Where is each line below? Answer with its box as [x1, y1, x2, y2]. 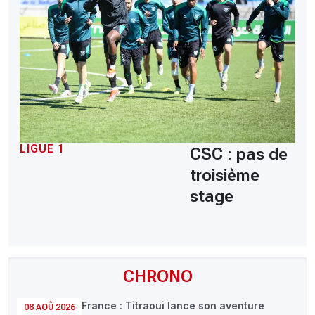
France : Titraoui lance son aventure [82, 300, 264, 312]
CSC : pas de [190, 144, 288, 165]
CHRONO [122, 266, 193, 287]
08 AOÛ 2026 [23, 302, 75, 313]
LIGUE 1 [20, 142, 65, 156]
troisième [190, 165, 259, 186]
